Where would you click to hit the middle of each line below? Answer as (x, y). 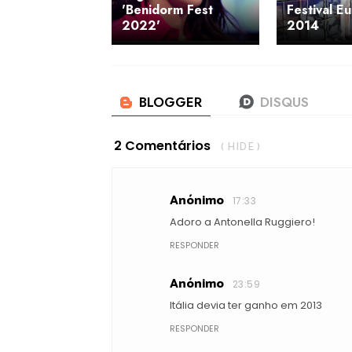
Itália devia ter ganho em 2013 (246, 305)
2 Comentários (162, 145)
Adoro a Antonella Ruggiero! (242, 222)
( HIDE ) (240, 147)
